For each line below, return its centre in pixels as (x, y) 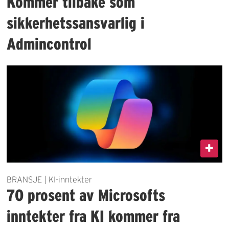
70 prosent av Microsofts (86, 195)
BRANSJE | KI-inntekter (50, 179)
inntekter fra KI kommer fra (94, 216)
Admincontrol (49, 43)
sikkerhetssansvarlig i (76, 22)
